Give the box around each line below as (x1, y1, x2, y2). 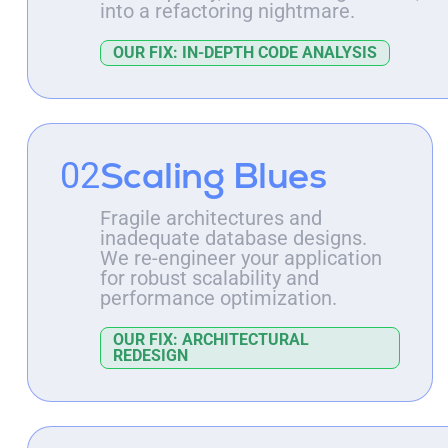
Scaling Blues (99, 152, 327, 200)
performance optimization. (99, 286, 337, 311)
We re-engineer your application (99, 246, 382, 271)
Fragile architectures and (99, 206, 322, 231)
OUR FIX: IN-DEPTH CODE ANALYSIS (112, 43, 377, 63)
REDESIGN (112, 346, 188, 366)
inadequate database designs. (99, 226, 367, 251)
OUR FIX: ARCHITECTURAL (112, 330, 309, 350)
